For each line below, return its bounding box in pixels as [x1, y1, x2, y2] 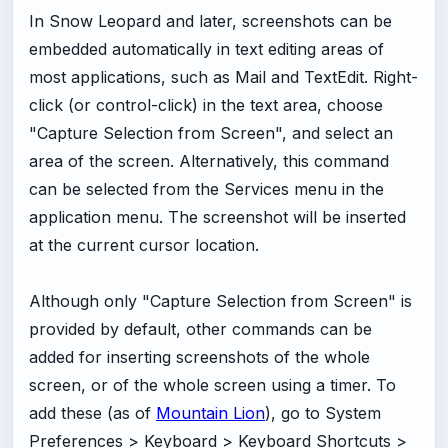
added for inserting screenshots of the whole [29, 347, 370, 368]
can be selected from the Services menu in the [29, 179, 384, 200]
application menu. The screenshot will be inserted [29, 207, 406, 228]
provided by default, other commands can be [29, 319, 372, 340]
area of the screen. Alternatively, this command [29, 151, 389, 172]
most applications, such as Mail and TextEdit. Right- [29, 67, 418, 88]
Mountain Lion [156, 403, 265, 424]
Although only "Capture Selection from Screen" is [29, 291, 412, 312]
